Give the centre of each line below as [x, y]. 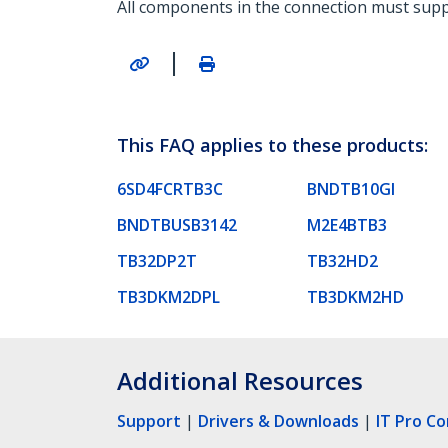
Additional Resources [240, 380]
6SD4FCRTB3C [170, 188]
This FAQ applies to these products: [272, 144]
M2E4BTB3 [347, 224]
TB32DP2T [157, 260]
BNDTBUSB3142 [177, 224]
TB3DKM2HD [355, 296]
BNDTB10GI [351, 188]
